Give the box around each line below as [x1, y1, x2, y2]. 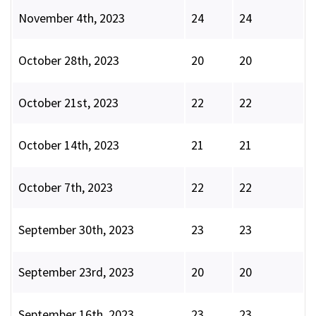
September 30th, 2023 [18, 221, 134, 238]
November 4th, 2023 [18, 10, 125, 27]
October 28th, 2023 [18, 52, 119, 69]
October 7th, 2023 [18, 179, 113, 196]
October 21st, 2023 [18, 95, 119, 111]
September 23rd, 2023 [18, 264, 134, 281]
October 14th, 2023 [18, 137, 119, 154]
